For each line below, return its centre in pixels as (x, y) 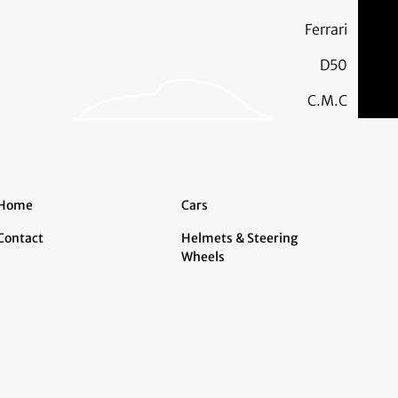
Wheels (203, 257)
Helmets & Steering (240, 238)
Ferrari (326, 29)
